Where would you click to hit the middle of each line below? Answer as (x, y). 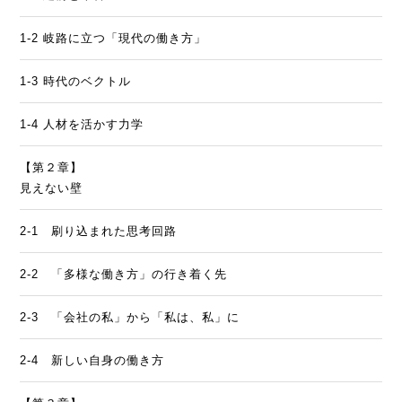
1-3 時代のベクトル (76, 81)
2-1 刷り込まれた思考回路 (99, 231)
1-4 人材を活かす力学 (82, 124)
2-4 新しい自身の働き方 (92, 360)
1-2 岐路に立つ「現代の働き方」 (114, 38)
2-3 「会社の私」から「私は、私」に (130, 317)
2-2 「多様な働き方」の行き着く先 (124, 274)
